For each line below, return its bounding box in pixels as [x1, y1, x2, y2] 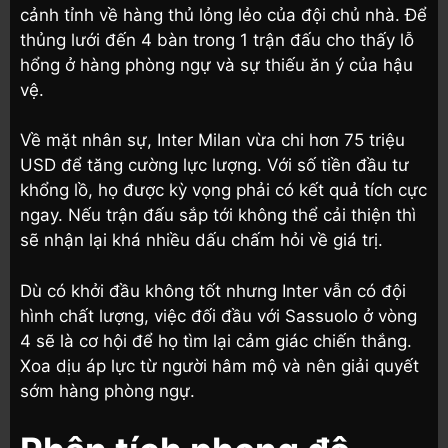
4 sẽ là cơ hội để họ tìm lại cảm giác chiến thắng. [20, 330, 412, 351]
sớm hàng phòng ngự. [20, 380, 195, 401]
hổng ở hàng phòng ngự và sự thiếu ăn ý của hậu [20, 54, 413, 75]
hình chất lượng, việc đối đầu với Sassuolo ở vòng [20, 305, 417, 326]
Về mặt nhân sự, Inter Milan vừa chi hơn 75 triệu [20, 130, 405, 151]
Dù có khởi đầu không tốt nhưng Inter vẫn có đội [20, 280, 406, 301]
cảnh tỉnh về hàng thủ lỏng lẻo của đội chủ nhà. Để [20, 4, 427, 25]
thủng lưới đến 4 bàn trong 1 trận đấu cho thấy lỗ [20, 29, 414, 50]
